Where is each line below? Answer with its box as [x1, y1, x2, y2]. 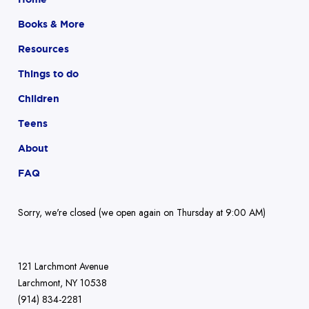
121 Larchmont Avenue [18, 259, 108, 273]
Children [18, 92, 59, 104]
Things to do [18, 68, 79, 79]
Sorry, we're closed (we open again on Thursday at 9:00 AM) [18, 205, 266, 219]
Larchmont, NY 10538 [18, 275, 107, 290]
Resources [18, 43, 69, 54]
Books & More [18, 18, 85, 30]
